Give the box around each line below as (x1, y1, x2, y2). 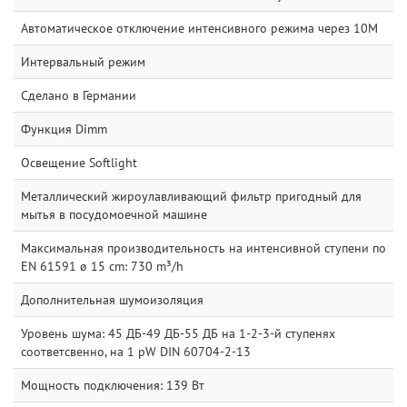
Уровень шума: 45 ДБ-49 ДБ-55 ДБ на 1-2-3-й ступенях (21, 324, 335, 342)
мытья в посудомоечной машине (21, 205, 207, 223)
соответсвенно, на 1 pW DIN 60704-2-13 (21, 342, 251, 360)
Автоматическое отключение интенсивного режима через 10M (21, 19, 378, 36)
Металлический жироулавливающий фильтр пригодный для (21, 187, 362, 204)
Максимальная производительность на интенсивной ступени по (21, 239, 386, 256)
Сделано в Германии (21, 86, 136, 104)
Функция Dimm (21, 120, 107, 137)
